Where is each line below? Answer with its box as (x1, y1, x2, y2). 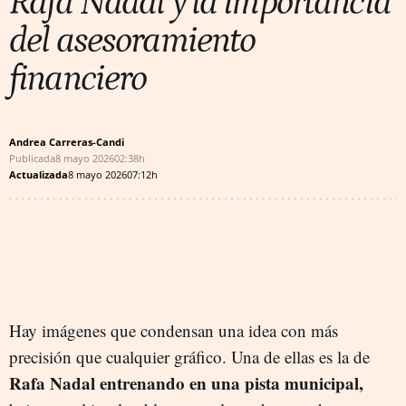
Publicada (9, 150, 55, 165)
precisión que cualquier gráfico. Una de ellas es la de (9, 344, 370, 368)
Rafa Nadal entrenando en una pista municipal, (9, 370, 363, 395)
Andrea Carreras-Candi (9, 134, 124, 149)
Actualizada (9, 167, 68, 181)
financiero (9, 57, 147, 100)
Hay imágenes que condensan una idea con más (9, 318, 338, 342)
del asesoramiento (9, 19, 256, 62)
